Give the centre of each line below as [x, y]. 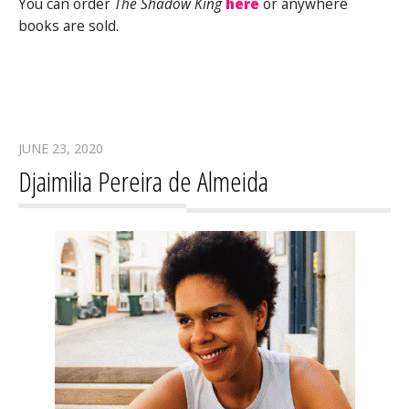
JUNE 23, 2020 [61, 149]
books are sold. [68, 26]
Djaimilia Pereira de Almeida [143, 182]
